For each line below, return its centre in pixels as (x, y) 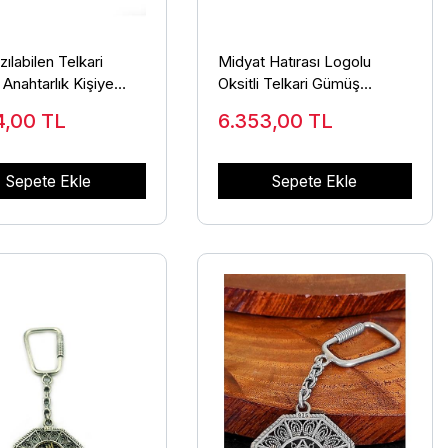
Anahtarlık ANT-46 (280, 106)
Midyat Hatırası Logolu (294, 62)
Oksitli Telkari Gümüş (288, 84)
